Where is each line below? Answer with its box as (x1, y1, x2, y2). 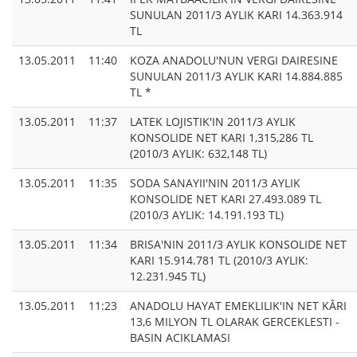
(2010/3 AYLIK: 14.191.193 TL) (130, 207, 284, 223)
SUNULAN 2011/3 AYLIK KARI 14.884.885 (130, 69, 343, 84)
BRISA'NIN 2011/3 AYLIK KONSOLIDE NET (130, 237, 347, 253)
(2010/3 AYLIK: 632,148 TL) (130, 146, 267, 162)
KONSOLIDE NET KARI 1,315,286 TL (130, 130, 313, 146)
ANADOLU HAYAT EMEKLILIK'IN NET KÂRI (130, 298, 347, 314)
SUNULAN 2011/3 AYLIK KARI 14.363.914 (130, 7, 343, 23)
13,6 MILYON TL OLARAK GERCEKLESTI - (130, 314, 339, 330)
